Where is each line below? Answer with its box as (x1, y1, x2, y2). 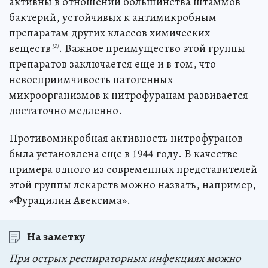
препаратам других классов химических (9, 25, 210, 41)
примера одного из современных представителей (9, 162, 257, 178)
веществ (9, 41, 51, 57)
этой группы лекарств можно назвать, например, (9, 177, 256, 193)
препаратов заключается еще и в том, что (9, 56, 216, 72)
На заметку (27, 229, 85, 245)
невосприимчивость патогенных (9, 72, 173, 88)
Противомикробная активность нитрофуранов (9, 130, 243, 147)
